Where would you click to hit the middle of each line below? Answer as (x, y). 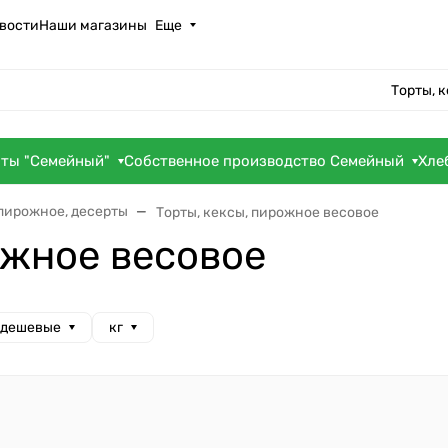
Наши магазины (93, 25)
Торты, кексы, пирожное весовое (267, 213)
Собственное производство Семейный (264, 161)
